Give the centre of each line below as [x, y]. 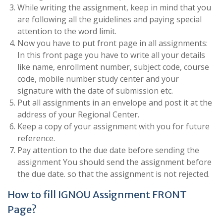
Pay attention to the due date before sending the [108, 150]
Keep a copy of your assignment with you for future [113, 127]
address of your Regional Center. [78, 115]
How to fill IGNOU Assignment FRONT [97, 195]
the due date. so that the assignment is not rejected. [113, 174]
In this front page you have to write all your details [111, 55]
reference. [36, 139]
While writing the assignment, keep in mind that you [114, 8]
